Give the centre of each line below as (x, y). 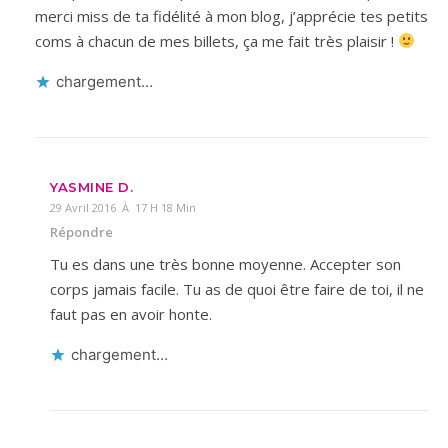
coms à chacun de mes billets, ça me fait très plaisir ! (216, 40)
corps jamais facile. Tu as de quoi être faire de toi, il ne (237, 288)
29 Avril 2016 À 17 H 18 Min (123, 207)
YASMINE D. (91, 186)
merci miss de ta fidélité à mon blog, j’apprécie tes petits (231, 15)
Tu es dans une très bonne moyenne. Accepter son (225, 263)
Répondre (81, 231)
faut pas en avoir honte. (131, 313)
